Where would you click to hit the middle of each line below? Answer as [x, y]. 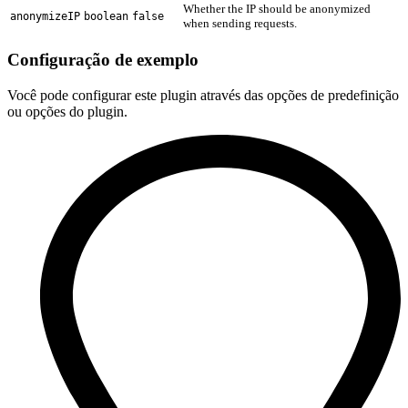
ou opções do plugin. [67, 112]
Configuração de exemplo [103, 60]
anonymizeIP [45, 16]
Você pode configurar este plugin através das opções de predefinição [203, 96]
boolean [106, 16]
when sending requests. [240, 23]
